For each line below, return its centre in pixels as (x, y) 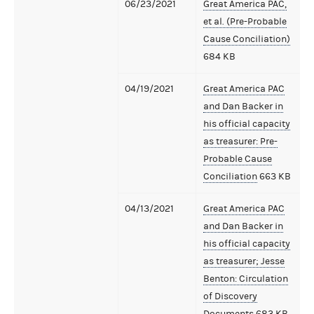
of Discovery (230, 296)
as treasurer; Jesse (244, 261)
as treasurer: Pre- (240, 141)
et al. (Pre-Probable (245, 21)
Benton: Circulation (246, 279)
